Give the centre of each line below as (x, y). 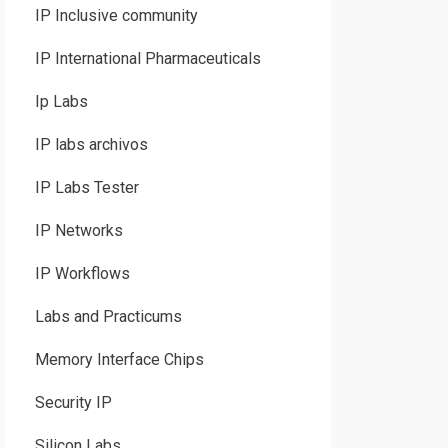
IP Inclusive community (116, 15)
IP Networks (78, 230)
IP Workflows (82, 273)
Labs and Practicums (108, 316)
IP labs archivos (91, 144)
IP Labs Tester (86, 187)
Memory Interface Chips (119, 359)
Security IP (73, 402)
